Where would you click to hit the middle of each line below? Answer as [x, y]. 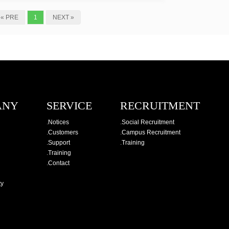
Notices [59, 122]
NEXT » [63, 17]
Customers [63, 132]
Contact [59, 163]
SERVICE [69, 106]
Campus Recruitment [151, 132]
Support [59, 143]
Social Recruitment [148, 122]
